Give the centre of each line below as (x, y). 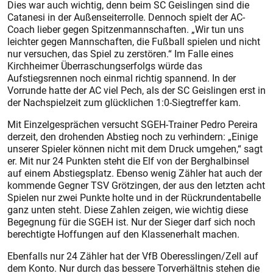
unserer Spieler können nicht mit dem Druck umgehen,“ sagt (135, 149)
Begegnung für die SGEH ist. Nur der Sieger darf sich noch (131, 222)
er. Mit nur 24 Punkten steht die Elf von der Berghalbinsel (128, 161)
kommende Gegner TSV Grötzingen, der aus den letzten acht (136, 185)
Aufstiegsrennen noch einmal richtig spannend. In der (122, 78)
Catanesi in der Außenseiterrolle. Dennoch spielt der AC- (126, 17)
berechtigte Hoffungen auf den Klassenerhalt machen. (123, 234)
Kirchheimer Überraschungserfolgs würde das (105, 66)
